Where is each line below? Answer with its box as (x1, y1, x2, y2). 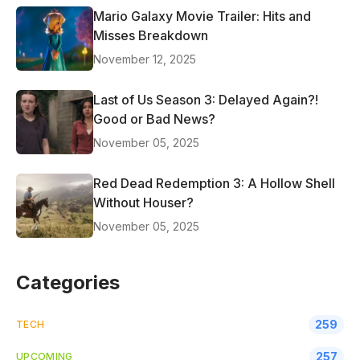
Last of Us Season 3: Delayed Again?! (93, 92, 318, 108)
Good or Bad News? (93, 111, 215, 128)
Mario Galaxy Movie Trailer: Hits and (93, 8, 311, 25)
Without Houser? (93, 194, 194, 211)
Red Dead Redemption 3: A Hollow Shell (93, 175, 335, 192)
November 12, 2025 (93, 52, 196, 67)
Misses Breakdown (93, 27, 208, 44)
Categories (16, 271, 120, 295)
